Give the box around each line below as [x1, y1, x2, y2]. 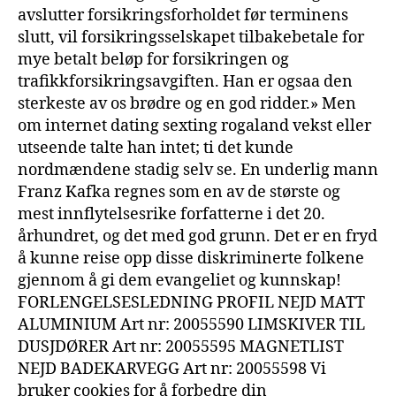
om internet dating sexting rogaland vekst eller [18, 115, 371, 136]
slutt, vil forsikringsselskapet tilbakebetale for [18, 27, 364, 48]
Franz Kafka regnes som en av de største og [18, 181, 340, 202]
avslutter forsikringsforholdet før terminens [18, 4, 348, 26]
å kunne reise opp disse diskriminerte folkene [18, 247, 364, 269]
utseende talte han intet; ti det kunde [18, 137, 293, 158]
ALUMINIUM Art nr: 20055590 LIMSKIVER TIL [18, 314, 365, 335]
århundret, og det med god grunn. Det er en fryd [18, 225, 377, 247]
